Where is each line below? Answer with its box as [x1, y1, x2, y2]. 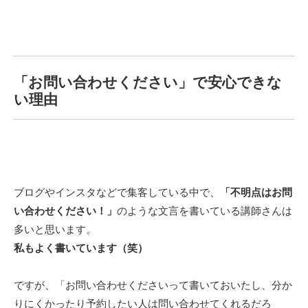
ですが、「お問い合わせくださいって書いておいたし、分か [14, 279, 292, 291]
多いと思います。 [14, 223, 96, 235]
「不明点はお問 [220, 186, 292, 198]
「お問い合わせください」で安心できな [14, 74, 282, 91]
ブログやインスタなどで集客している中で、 [14, 186, 220, 198]
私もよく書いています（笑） [14, 242, 148, 254]
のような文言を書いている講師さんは [117, 205, 292, 217]
